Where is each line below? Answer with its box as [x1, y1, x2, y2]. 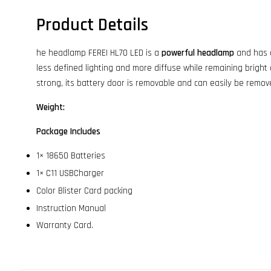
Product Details [36, 14, 148, 37]
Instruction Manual [36, 202, 106, 214]
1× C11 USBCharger [36, 168, 104, 180]
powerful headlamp [162, 47, 234, 59]
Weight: [36, 102, 67, 114]
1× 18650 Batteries [36, 150, 105, 162]
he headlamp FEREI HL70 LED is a [36, 47, 162, 59]
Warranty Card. [36, 220, 96, 232]
